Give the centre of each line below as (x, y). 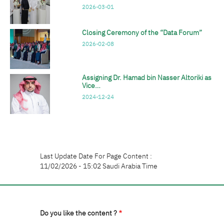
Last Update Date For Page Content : (96, 156)
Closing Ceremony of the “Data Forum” (142, 33)
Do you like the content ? (78, 213)
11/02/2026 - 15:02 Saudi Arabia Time (99, 166)
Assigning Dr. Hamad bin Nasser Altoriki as (146, 78)
